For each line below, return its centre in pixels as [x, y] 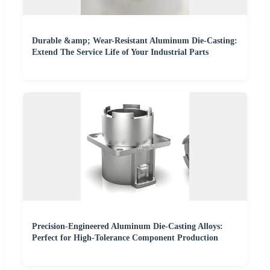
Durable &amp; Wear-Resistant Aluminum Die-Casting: [135, 41]
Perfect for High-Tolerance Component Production [125, 238]
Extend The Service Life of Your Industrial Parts [120, 52]
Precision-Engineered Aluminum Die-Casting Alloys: [127, 227]
